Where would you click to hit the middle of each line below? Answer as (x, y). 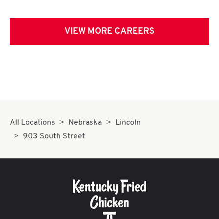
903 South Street (54, 136)
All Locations (33, 123)
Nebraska (85, 123)
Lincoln (128, 123)
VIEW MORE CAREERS (109, 32)
